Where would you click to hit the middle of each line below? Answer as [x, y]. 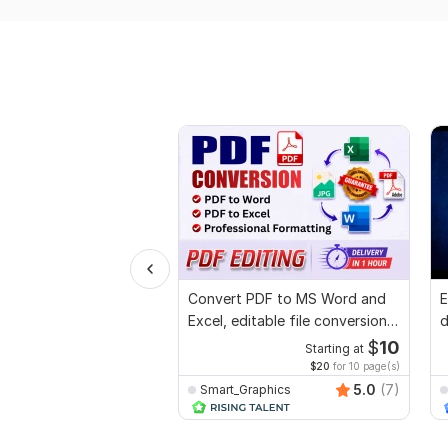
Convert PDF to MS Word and [287, 299]
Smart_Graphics [245, 389]
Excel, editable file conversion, [289, 321]
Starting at [334, 349]
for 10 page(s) [365, 366]
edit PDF [216, 343]
